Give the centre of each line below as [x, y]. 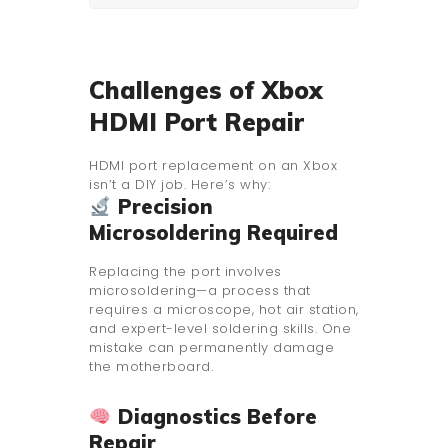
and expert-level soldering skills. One [220, 328]
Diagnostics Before [214, 416]
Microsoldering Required [213, 232]
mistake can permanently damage [211, 347]
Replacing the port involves [185, 271]
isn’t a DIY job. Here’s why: [179, 184]
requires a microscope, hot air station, [224, 309]
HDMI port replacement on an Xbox [213, 165]
